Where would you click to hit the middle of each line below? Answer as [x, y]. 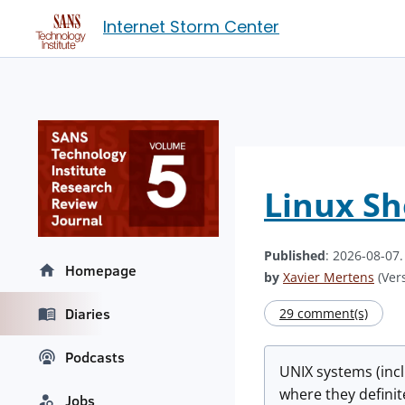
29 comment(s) [324, 313]
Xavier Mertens [329, 277]
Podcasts [95, 358]
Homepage [101, 271]
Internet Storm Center [191, 27]
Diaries [88, 314]
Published [295, 255]
